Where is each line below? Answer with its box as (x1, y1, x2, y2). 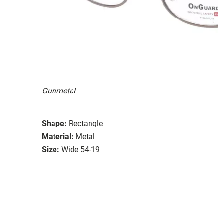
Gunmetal (42, 86, 75, 95)
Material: (42, 131, 73, 141)
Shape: (42, 118, 67, 128)
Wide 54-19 (61, 145, 100, 154)
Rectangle (69, 118, 103, 128)
